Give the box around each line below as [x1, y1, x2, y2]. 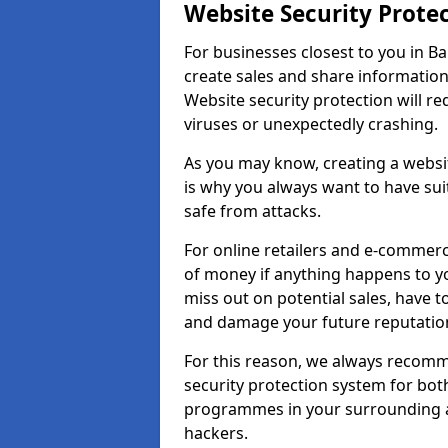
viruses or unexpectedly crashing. [184, 113, 438, 135]
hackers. [184, 422, 252, 444]
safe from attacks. [184, 200, 325, 222]
